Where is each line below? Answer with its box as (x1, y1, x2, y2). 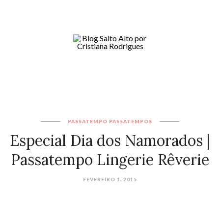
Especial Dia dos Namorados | (10, 131, 210, 150)
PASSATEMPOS (109, 118, 152, 124)
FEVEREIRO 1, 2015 (83, 176, 137, 182)
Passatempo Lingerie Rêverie (11, 150, 209, 169)
